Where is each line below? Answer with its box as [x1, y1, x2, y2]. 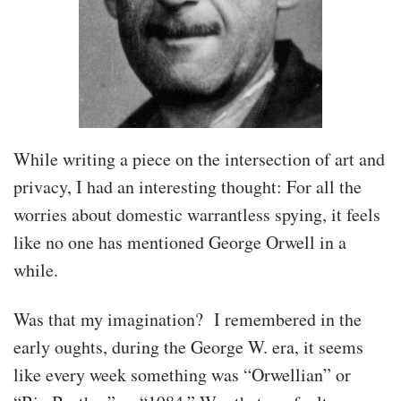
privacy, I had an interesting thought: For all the [13, 174, 362, 199]
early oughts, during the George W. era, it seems [13, 334, 363, 359]
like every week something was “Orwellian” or [13, 362, 351, 387]
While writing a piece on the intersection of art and [13, 146, 385, 171]
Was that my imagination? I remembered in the [13, 306, 362, 331]
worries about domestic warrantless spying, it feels [13, 201, 380, 226]
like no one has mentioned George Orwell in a [13, 229, 346, 254]
